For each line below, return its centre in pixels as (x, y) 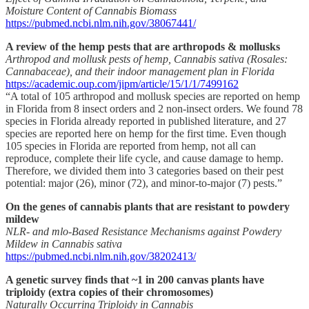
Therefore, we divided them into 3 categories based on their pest (144, 170)
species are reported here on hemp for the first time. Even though (146, 133)
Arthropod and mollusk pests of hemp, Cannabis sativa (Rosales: (147, 59)
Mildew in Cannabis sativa (64, 243)
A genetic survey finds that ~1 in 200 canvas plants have (135, 279)
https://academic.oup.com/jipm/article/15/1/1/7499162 (122, 83)
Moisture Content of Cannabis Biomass (91, 10)
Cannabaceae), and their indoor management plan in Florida (140, 71)
